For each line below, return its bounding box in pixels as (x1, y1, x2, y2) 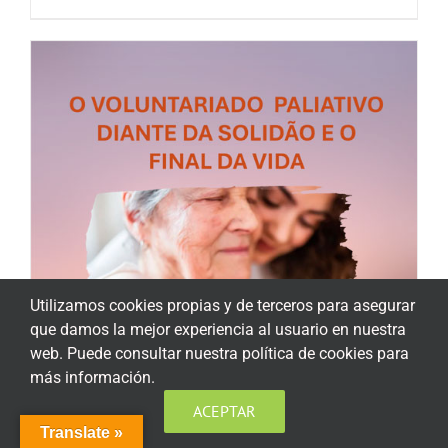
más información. (30, 368, 155, 387)
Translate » (40, 424, 123, 441)
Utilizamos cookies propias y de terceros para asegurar (30, 296, 415, 315)
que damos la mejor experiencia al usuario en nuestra (30, 320, 406, 339)
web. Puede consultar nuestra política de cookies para (30, 344, 409, 363)
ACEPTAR (192, 401, 256, 421)
